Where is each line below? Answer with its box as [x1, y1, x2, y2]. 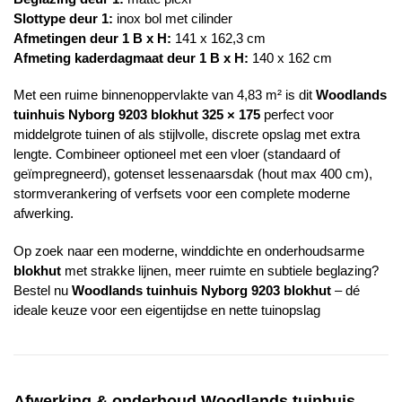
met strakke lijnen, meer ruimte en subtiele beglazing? [61, 262, 379, 278]
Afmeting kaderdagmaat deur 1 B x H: [13, 49, 249, 66]
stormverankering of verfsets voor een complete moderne [13, 186, 350, 202]
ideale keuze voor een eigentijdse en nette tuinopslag [13, 301, 320, 318]
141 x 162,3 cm [171, 30, 266, 46]
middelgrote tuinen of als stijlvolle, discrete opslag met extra [13, 127, 360, 143]
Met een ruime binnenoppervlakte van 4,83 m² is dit [13, 87, 316, 103]
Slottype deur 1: [13, 10, 113, 26]
